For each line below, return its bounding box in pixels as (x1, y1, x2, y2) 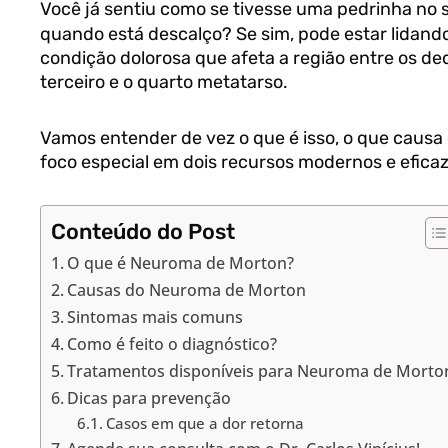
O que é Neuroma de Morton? (67, 252, 295, 274)
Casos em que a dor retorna (105, 413, 304, 433)
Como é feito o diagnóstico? (67, 333, 278, 355)
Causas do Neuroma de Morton (67, 279, 307, 301)
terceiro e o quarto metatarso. (40, 71, 288, 93)
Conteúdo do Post (51, 219, 235, 244)
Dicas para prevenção (67, 387, 232, 409)
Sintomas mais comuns (67, 306, 244, 328)
